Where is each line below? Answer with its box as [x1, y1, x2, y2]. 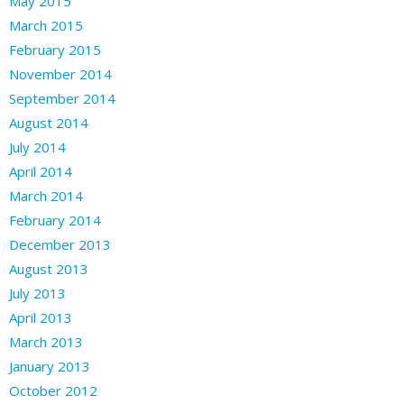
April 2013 [9, 308, 72, 326]
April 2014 [9, 161, 72, 180]
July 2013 [9, 283, 66, 302]
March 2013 [9, 332, 83, 351]
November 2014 [9, 64, 112, 83]
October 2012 [9, 381, 97, 399]
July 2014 [9, 137, 66, 156]
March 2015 [9, 15, 83, 34]
